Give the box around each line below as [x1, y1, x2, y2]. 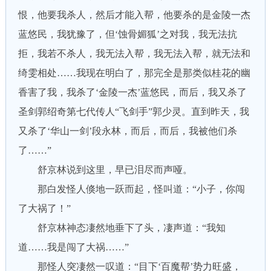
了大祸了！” [18, 203, 71, 214]
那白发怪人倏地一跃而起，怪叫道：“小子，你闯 [18, 184, 245, 194]
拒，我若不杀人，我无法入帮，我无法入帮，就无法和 [18, 48, 250, 59]
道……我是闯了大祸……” [18, 242, 129, 252]
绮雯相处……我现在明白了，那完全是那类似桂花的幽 [18, 68, 250, 78]
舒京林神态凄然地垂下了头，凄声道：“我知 [18, 223, 226, 233]
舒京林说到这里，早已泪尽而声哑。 [18, 165, 192, 175]
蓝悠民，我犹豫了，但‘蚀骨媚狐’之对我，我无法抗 [18, 29, 237, 39]
